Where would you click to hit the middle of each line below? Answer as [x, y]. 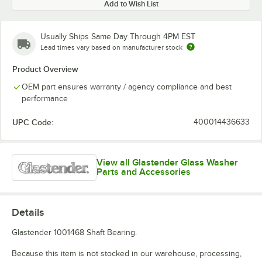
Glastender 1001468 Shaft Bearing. [74, 232]
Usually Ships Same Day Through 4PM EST [118, 37]
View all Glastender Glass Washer [167, 163]
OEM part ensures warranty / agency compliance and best [127, 87]
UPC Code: [33, 122]
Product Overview [45, 69]
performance [45, 99]
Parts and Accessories [143, 172]
